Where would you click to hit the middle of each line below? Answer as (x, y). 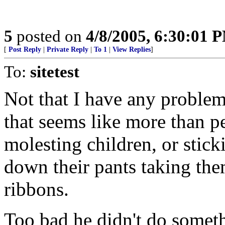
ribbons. (36, 189)
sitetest (55, 72)
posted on (49, 36)
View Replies (132, 49)
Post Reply (25, 49)
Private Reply (68, 49)
